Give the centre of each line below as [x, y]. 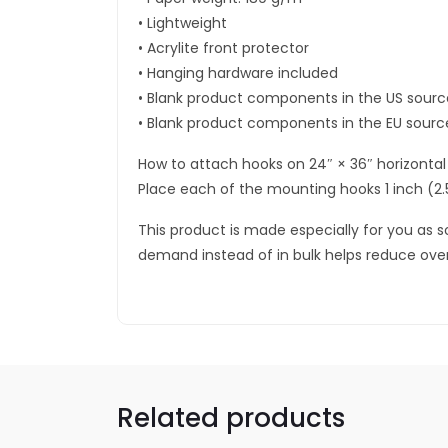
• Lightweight [182, 23]
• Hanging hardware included [238, 73]
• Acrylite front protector [223, 48]
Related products [231, 418]
